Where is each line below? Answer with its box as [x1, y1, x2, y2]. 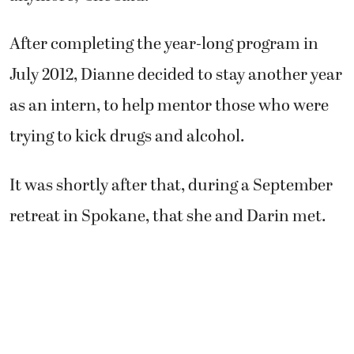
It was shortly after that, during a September [9, 172, 333, 198]
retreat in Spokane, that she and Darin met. [9, 203, 326, 229]
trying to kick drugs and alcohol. [9, 123, 245, 149]
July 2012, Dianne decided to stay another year [9, 62, 342, 88]
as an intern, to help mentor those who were [9, 92, 329, 119]
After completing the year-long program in [9, 31, 318, 57]
